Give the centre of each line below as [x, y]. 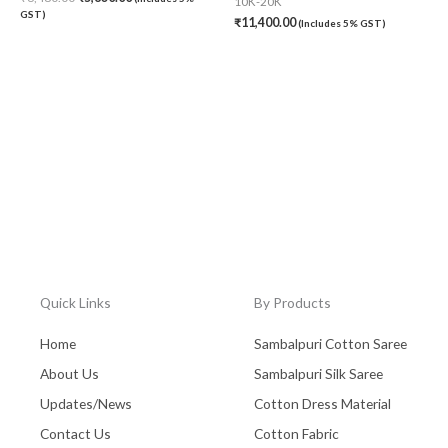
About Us [69, 374]
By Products [292, 303]
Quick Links [75, 303]
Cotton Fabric [296, 434]
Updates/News [86, 404]
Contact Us [75, 434]
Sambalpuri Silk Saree [318, 374]
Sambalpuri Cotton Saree [330, 344]
